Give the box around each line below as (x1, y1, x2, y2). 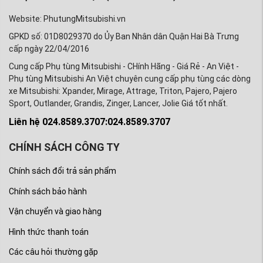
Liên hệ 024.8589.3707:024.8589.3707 (9, 116, 170, 128)
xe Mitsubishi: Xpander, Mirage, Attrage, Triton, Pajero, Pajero (9, 86, 237, 96)
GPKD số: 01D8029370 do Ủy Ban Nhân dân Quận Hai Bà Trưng (9, 32, 239, 42)
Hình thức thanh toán (9, 227, 89, 237)
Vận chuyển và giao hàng (9, 207, 102, 217)
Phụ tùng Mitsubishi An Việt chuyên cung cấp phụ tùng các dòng (9, 74, 251, 84)
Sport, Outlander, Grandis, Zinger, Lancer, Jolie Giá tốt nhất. (9, 99, 228, 109)
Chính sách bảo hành (9, 186, 87, 196)
